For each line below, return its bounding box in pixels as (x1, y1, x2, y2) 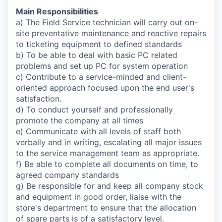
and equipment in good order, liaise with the (16, 192, 181, 202)
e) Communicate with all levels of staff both (16, 126, 181, 136)
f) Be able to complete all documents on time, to (16, 159, 198, 169)
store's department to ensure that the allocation (16, 203, 196, 213)
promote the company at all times (16, 115, 143, 125)
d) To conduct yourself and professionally (16, 105, 173, 114)
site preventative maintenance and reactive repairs (16, 28, 206, 38)
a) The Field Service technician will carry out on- (16, 17, 198, 27)
